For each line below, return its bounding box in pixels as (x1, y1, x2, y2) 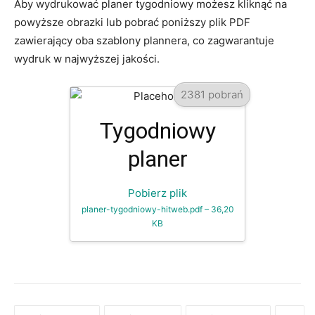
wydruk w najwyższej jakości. (14, 52, 160, 66)
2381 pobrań (180, 87, 243, 101)
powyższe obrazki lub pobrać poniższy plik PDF (14, 15, 250, 30)
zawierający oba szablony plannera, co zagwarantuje (14, 34, 274, 48)
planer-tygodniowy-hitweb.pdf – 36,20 (81, 204, 234, 215)
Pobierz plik (128, 186, 187, 200)
